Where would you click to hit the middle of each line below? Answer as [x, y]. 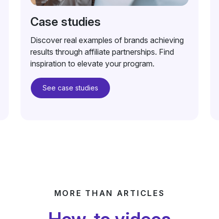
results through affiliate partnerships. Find [102, 52]
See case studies [70, 88]
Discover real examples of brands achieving [107, 40]
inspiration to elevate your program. [92, 64]
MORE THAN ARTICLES [109, 193]
